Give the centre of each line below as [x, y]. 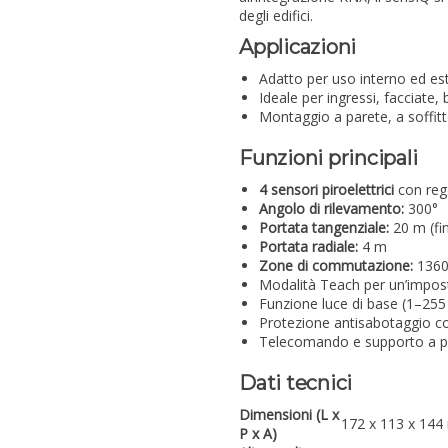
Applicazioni [297, 47]
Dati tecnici [295, 383]
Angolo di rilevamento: [331, 209]
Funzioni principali [328, 158]
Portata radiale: [308, 247]
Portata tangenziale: [324, 228]
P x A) [258, 434]
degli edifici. [276, 16]
